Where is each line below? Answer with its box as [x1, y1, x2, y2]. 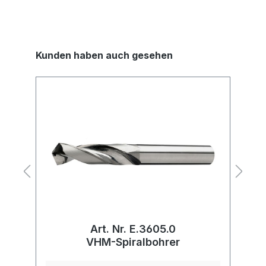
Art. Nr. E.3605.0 [90, 223, 176, 236]
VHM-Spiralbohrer [86, 236, 180, 249]
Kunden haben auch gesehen [36, 49, 173, 62]
